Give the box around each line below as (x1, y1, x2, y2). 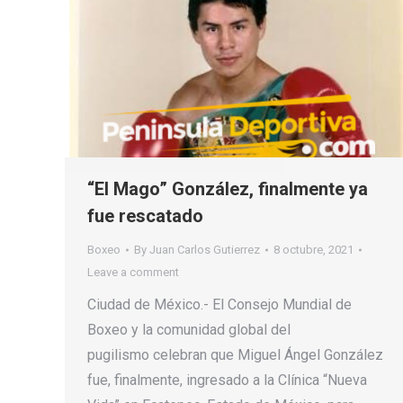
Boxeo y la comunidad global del (87, 321, 291, 339)
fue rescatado (87, 205, 203, 228)
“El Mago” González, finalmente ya (87, 178, 368, 201)
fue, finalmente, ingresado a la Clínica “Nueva (87, 372, 367, 390)
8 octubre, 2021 (273, 243, 354, 257)
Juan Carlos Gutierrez (149, 243, 260, 257)
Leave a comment (87, 265, 179, 280)
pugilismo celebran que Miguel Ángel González (87, 346, 383, 364)
